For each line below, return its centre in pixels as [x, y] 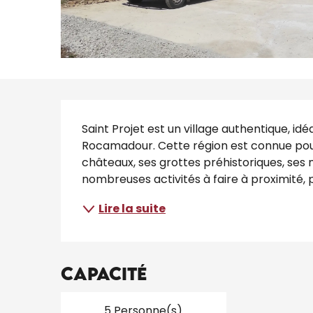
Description [146, 116]
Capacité [104, 273]
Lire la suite [132, 208]
